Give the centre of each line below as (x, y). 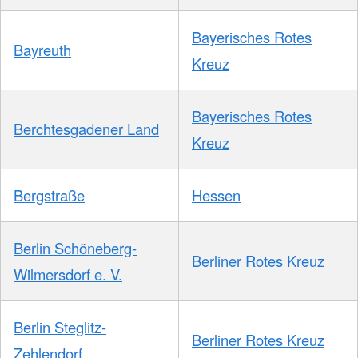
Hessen (216, 195)
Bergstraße (49, 195)
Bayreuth (42, 50)
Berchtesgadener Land (86, 129)
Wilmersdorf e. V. (68, 274)
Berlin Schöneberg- (75, 248)
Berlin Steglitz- (60, 327)
